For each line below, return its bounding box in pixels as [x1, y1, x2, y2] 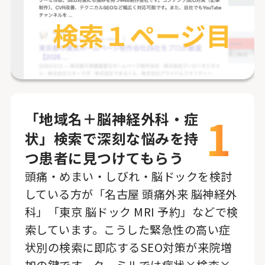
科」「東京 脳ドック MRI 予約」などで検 [24, 203, 238, 221]
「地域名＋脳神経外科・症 [24, 108, 199, 130]
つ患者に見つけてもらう [24, 147, 184, 169]
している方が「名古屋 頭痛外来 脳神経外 [24, 186, 237, 203]
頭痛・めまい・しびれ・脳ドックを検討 [24, 168, 232, 185]
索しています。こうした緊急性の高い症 [24, 221, 231, 238]
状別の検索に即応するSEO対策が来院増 [24, 239, 232, 256]
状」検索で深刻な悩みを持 [24, 128, 199, 149]
